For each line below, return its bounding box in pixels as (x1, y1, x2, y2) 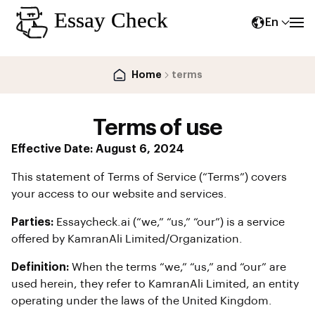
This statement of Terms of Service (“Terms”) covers (11, 172, 287, 183)
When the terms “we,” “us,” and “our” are (69, 262, 286, 273)
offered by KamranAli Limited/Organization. (11, 233, 243, 245)
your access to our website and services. (11, 188, 227, 200)
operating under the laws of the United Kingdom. (11, 295, 272, 307)
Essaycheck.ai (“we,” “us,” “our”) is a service (53, 217, 285, 228)
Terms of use (93, 117, 222, 139)
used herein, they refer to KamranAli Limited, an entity (11, 278, 299, 290)
